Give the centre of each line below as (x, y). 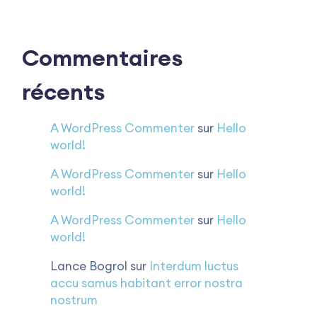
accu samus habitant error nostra (146, 283)
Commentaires (102, 58)
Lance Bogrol (89, 266)
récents (63, 92)
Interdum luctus (194, 266)
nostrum (74, 300)
